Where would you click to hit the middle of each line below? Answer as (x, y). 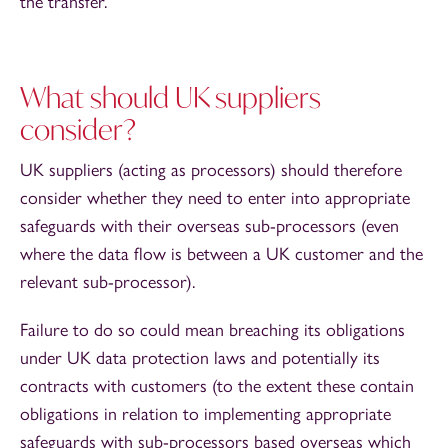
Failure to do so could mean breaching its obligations (212, 329)
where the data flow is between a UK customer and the (221, 253)
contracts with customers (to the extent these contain (217, 385)
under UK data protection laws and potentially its (200, 357)
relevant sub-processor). (107, 281)
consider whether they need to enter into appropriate (215, 197)
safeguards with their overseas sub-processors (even (209, 225)
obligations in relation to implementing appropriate (205, 413)
